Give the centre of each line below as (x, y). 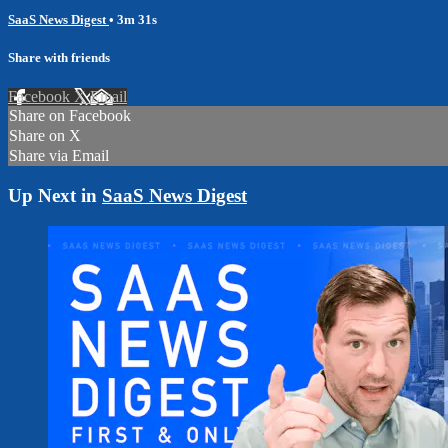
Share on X (45, 136)
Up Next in (55, 195)
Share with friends (59, 57)
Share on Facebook (70, 116)
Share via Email (59, 156)
